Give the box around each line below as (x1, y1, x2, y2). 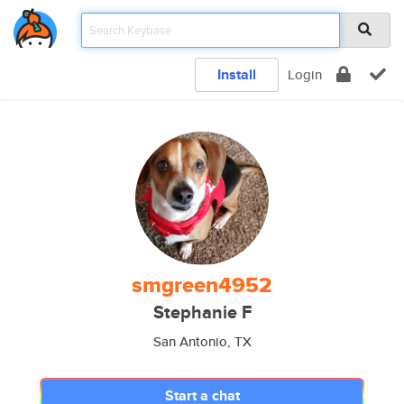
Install (217, 64, 256, 85)
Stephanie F (152, 299, 252, 326)
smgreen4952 (132, 269, 272, 301)
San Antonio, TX (152, 332, 252, 351)
